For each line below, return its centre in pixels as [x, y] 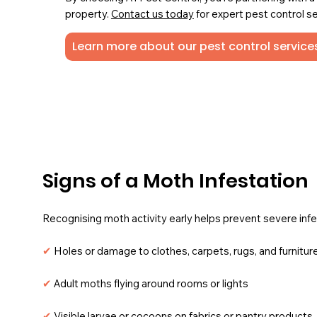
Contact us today [152, 14]
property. [88, 14]
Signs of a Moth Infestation [176, 181]
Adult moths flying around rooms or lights [151, 283]
